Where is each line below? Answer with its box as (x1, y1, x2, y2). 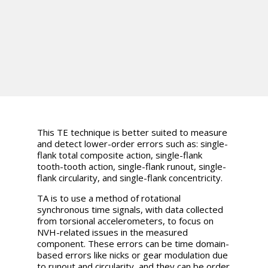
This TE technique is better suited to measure (37, 126, 228, 138)
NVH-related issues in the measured (37, 226, 188, 238)
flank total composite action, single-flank (37, 148, 203, 161)
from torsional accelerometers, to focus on (37, 214, 214, 227)
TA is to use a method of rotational (37, 191, 181, 204)
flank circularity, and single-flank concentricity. (37, 171, 223, 184)
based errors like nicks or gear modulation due (37, 248, 229, 261)
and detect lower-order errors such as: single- (37, 137, 229, 150)
